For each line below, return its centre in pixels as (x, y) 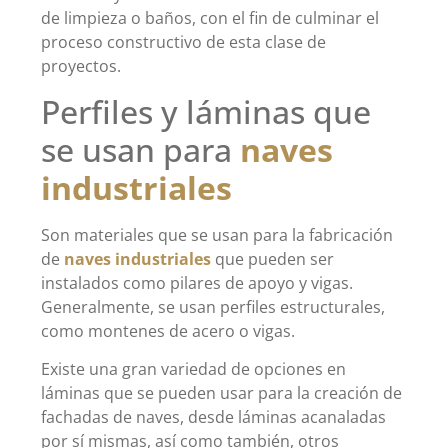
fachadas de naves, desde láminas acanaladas (213, 416)
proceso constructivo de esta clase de (183, 42)
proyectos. (81, 66)
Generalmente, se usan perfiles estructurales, (213, 306)
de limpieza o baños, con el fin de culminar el (210, 18)
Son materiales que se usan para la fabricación (217, 234)
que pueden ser (272, 258)
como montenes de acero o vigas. (168, 330)
